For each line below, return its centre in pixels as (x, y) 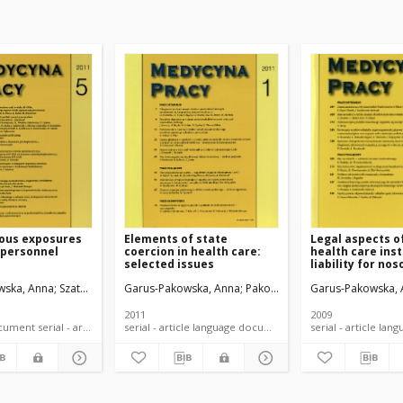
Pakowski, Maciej (288, 288)
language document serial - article (71, 327)
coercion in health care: (193, 251)
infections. (342, 277)
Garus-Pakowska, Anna (182, 288)
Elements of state (176, 239)
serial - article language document (241, 327)
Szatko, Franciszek (105, 288)
